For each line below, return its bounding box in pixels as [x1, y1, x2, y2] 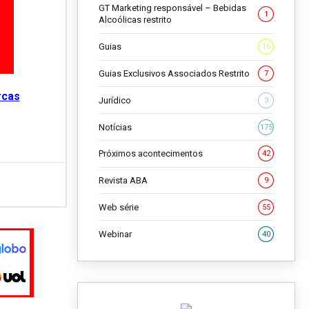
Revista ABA [99, 175, 148, 186]
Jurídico [99, 94, 131, 106]
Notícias [99, 121, 132, 132]
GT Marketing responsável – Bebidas [99, 3, 246, 14]
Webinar [99, 228, 132, 239]
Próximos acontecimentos [99, 148, 203, 159]
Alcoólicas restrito [99, 14, 172, 26]
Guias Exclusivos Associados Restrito [99, 68, 250, 79]
